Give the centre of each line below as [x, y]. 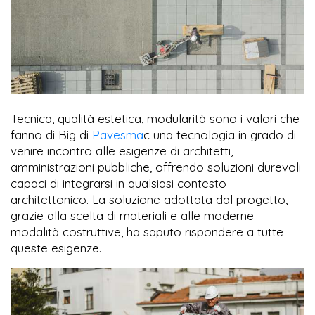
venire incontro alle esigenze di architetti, [122, 151]
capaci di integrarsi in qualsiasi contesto [118, 184]
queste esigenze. [56, 248]
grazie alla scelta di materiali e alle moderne [132, 216]
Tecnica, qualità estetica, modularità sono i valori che [155, 119]
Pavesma [118, 135]
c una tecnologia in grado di [220, 135]
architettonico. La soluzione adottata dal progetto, [149, 200]
